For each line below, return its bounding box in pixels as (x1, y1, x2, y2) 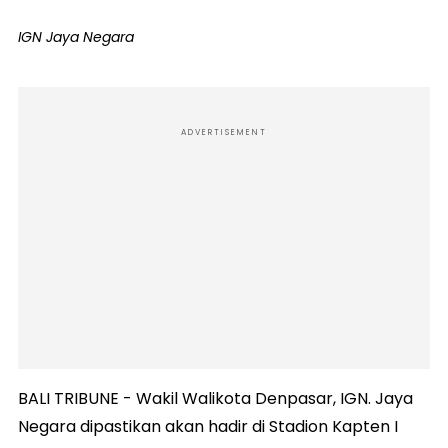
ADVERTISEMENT (181, 126, 267, 138)
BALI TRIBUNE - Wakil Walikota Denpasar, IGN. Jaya (18, 386, 413, 410)
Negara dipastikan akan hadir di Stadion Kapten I (18, 414, 398, 438)
